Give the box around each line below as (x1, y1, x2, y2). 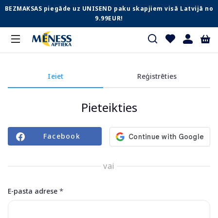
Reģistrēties (137, 72, 177, 81)
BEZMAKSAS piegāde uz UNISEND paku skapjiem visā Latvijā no (4, 4, 214, 13)
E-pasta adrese (8, 186, 57, 196)
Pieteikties (81, 99, 137, 115)
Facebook (43, 131, 80, 141)
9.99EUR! (95, 14, 123, 22)
